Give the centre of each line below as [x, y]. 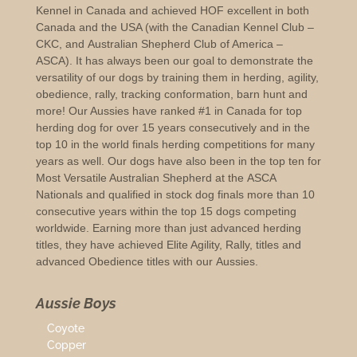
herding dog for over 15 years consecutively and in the [173, 128]
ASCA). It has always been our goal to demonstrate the [174, 61]
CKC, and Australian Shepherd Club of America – [159, 44]
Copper [66, 345]
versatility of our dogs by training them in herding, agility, [177, 78]
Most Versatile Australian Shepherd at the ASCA [155, 178]
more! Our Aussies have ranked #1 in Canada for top [169, 111]
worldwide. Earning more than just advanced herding [168, 228]
